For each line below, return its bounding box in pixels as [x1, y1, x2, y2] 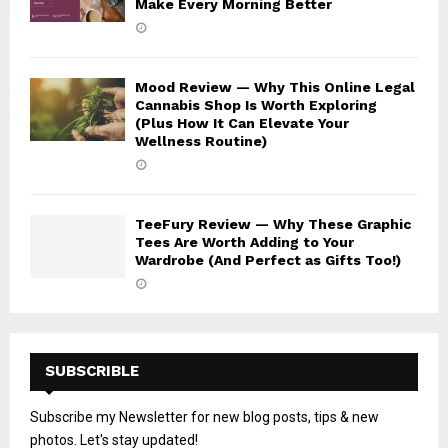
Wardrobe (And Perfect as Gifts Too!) [135, 251, 401, 268]
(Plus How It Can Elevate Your [135, 114, 349, 131]
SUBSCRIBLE [45, 361, 139, 380]
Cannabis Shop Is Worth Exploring [135, 96, 377, 113]
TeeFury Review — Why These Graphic [135, 215, 411, 232]
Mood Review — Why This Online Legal [135, 78, 415, 95]
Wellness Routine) [135, 132, 267, 149]
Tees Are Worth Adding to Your [135, 233, 354, 250]
